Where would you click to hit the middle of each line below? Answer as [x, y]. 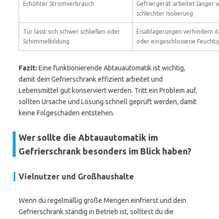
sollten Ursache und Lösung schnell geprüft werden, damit [108, 102]
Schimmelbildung [46, 41]
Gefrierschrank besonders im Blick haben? [105, 151]
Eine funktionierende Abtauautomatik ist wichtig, [111, 68]
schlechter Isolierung [165, 13]
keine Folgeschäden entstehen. [66, 113]
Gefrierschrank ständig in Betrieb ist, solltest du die [96, 212]
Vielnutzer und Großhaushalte [76, 176]
